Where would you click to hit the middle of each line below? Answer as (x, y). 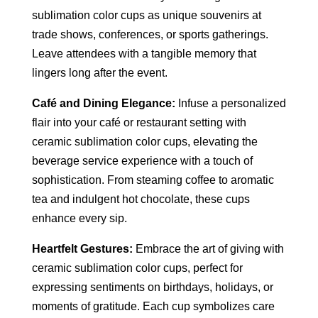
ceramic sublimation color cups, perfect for (137, 268)
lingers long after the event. (99, 72)
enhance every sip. (79, 218)
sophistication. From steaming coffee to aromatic (153, 180)
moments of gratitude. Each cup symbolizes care (153, 306)
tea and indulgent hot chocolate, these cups (141, 199)
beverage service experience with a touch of (142, 160)
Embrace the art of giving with (208, 248)
